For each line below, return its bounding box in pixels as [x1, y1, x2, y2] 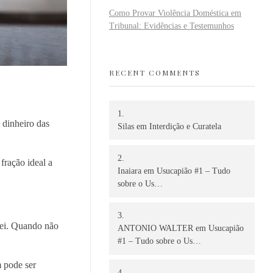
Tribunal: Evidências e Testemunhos [109, 21, 234, 31]
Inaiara [118, 166, 141, 176]
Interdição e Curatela [149, 121, 221, 131]
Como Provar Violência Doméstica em [109, 9, 241, 18]
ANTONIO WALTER [118, 224, 193, 233]
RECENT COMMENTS [109, 68, 200, 78]
